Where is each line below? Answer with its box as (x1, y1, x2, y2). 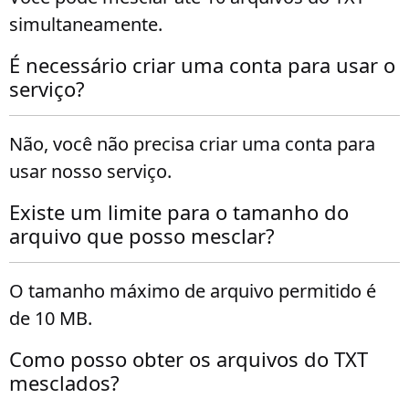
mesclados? (9, 369, 120, 396)
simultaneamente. (9, 12, 163, 37)
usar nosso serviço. (9, 159, 172, 184)
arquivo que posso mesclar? (9, 222, 275, 249)
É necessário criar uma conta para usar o (9, 51, 395, 79)
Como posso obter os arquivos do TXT (9, 345, 368, 372)
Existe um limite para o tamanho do (9, 198, 349, 225)
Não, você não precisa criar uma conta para (9, 131, 375, 156)
